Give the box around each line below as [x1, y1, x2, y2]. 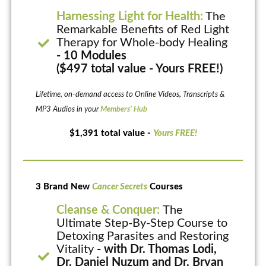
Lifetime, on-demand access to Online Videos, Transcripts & [35, 91, 225, 99]
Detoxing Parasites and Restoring [56, 230, 229, 243]
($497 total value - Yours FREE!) [56, 63, 223, 75]
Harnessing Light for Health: [56, 11, 204, 23]
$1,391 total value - [69, 129, 153, 138]
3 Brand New [35, 182, 92, 192]
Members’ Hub [100, 106, 147, 114]
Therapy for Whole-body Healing [56, 37, 228, 49]
